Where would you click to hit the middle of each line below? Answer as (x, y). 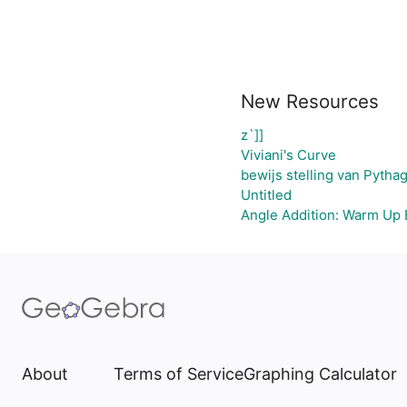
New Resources (309, 101)
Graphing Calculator (320, 374)
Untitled (266, 195)
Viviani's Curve (288, 155)
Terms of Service (179, 374)
